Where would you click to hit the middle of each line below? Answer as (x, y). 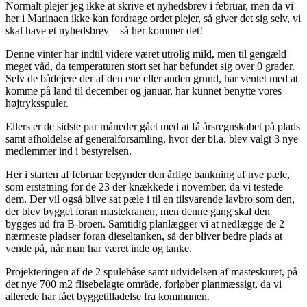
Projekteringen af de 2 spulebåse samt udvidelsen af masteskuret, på (151, 271)
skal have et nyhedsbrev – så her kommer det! (104, 30)
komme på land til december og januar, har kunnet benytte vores (144, 90)
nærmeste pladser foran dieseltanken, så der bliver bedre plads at (144, 236)
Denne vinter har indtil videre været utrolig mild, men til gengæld (146, 53)
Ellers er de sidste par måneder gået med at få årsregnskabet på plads (153, 126)
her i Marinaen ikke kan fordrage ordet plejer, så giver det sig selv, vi (153, 18)
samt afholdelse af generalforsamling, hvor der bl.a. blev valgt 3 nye (152, 138)
